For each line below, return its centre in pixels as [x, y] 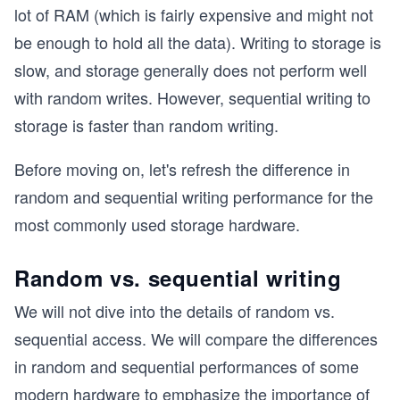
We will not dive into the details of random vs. [175, 311]
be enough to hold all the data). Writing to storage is [198, 42]
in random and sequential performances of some [187, 366]
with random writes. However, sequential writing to [192, 97]
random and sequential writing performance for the [194, 196]
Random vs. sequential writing [178, 278]
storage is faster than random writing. [146, 125]
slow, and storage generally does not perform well [191, 70]
